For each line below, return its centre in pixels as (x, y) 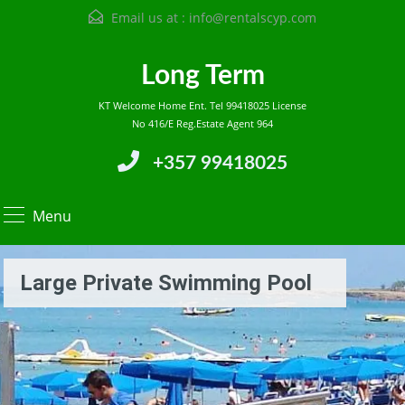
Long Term (202, 76)
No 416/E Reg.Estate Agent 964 (202, 123)
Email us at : (148, 18)
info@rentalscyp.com (253, 18)
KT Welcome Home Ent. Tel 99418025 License (202, 105)
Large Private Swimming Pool (166, 283)
